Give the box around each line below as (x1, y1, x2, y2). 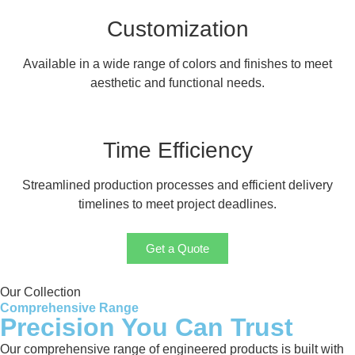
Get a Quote (146, 241, 209, 255)
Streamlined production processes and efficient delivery (22, 177, 333, 192)
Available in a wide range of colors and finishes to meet (23, 56, 332, 71)
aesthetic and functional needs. (90, 75, 265, 90)
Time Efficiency (102, 137, 253, 162)
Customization (106, 16, 249, 41)
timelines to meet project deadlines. (78, 197, 277, 211)
